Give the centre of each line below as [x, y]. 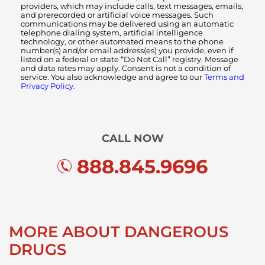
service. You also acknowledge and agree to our [112, 77]
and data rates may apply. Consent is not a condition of [126, 68]
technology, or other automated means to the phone [122, 41]
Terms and [224, 77]
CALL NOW [132, 139]
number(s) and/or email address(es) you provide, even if [127, 50]
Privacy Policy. [48, 86]
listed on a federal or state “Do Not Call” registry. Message [130, 59]
